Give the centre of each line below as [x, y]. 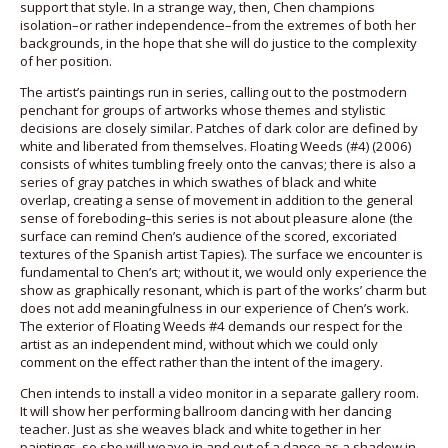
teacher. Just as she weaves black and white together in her [200, 429]
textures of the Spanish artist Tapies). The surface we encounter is [221, 253]
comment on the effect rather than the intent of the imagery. [201, 361]
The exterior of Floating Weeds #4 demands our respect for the [211, 325]
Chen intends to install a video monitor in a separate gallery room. [219, 393]
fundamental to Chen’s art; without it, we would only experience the [223, 271]
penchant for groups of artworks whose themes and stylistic [202, 109]
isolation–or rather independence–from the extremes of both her [218, 24]
